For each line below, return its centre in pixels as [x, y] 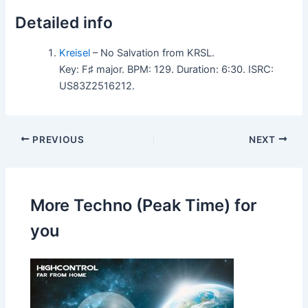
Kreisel [75, 53]
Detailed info [64, 22]
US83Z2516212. [97, 86]
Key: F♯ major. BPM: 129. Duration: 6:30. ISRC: [167, 69]
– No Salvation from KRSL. [153, 53]
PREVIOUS [57, 139]
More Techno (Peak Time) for [144, 205]
